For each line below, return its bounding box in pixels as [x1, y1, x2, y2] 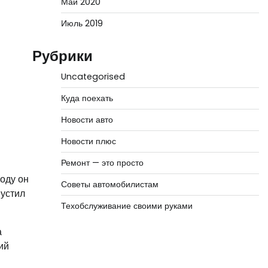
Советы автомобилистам [60, 178, 159, 190]
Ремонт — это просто [60, 157, 144, 169]
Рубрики [32, 46, 93, 66]
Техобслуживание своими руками [60, 200, 193, 212]
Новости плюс [60, 135, 116, 147]
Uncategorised [60, 71, 125, 83]
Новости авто [60, 114, 113, 126]
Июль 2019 [60, 17, 103, 29]
